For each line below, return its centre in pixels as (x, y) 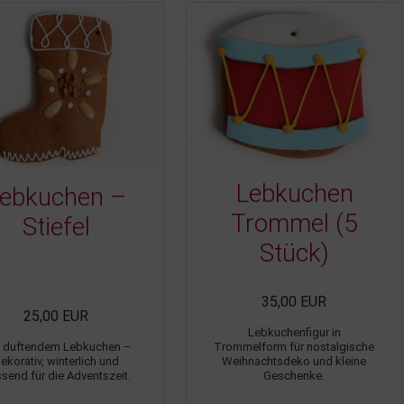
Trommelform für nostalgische (294, 346)
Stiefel (56, 226)
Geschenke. (294, 375)
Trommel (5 (294, 223)
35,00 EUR (294, 301)
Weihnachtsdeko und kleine (294, 361)
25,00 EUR (56, 316)
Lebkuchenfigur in (294, 332)
